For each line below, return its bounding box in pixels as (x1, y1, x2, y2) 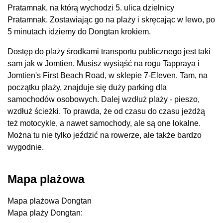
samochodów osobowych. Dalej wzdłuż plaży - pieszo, (7, 95, 200, 104)
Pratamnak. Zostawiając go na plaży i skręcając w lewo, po (7, 15, 215, 24)
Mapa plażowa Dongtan (7, 196, 92, 205)
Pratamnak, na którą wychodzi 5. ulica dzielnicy (7, 3, 174, 12)
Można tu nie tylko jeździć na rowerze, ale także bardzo (7, 131, 202, 140)
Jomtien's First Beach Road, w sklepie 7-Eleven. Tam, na (7, 71, 208, 80)
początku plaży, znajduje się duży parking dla (7, 83, 167, 92)
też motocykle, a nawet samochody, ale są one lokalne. (7, 119, 201, 128)
